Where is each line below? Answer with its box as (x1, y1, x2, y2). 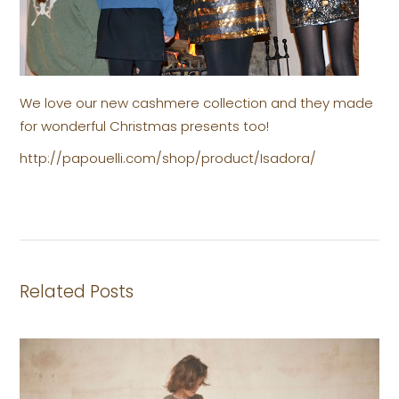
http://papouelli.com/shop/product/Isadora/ (20, 149, 317, 167)
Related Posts (20, 280, 134, 304)
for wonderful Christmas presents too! (20, 117, 270, 135)
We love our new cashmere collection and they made (20, 94, 374, 112)
